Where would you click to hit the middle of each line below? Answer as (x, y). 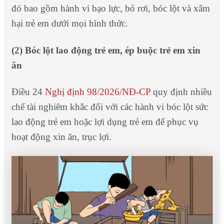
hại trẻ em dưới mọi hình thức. (69, 23)
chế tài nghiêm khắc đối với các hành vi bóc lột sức (109, 106)
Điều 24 (28, 91)
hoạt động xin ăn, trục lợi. (61, 136)
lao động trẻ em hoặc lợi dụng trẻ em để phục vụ (105, 121)
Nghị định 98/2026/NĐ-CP (97, 91)
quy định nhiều (181, 91)
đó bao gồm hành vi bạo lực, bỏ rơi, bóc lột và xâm (110, 8)
